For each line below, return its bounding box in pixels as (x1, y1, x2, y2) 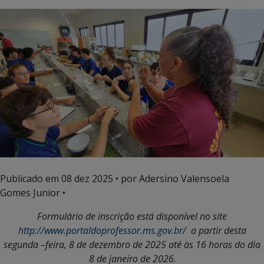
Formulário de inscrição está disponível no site (37, 209, 227, 223)
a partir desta (186, 223, 246, 237)
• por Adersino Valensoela (113, 171, 229, 185)
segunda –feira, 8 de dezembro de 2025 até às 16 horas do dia (4, 237, 260, 251)
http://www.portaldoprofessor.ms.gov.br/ (18, 223, 186, 237)
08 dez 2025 (61, 171, 113, 185)
